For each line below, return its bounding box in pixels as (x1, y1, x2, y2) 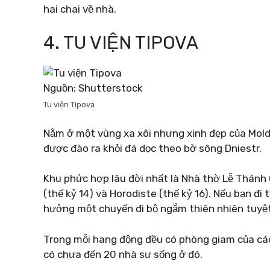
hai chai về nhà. (43, 2, 116, 15)
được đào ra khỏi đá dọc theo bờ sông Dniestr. (43, 142, 262, 154)
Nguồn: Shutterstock (43, 82, 143, 94)
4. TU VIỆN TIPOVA (43, 32, 198, 54)
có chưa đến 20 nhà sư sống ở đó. (43, 248, 202, 260)
